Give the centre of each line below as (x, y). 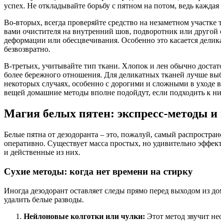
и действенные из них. (42, 152)
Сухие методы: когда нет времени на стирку (98, 171)
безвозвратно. (27, 49)
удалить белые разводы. (44, 199)
